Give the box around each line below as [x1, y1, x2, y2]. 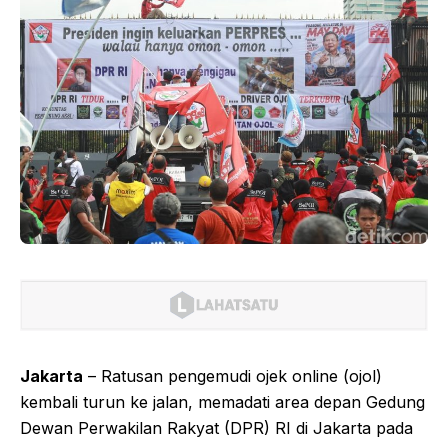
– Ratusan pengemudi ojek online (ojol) [83, 365, 382, 386]
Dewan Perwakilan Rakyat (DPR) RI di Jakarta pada [20, 417, 413, 438]
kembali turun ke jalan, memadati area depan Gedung [20, 391, 425, 412]
